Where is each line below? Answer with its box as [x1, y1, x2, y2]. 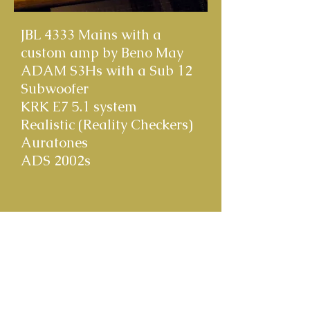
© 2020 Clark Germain [57, 230, 164, 244]
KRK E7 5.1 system [21, 98, 137, 116]
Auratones [21, 134, 88, 152]
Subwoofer [21, 80, 89, 98]
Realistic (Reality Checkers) [21, 116, 193, 134]
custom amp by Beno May [21, 44, 183, 62]
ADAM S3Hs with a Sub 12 [21, 62, 192, 80]
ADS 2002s [21, 152, 91, 170]
